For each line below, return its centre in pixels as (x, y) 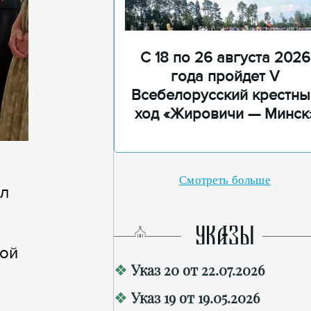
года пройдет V (225, 77)
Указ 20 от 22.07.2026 (198, 270)
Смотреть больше (225, 180)
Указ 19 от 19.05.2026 (195, 297)
